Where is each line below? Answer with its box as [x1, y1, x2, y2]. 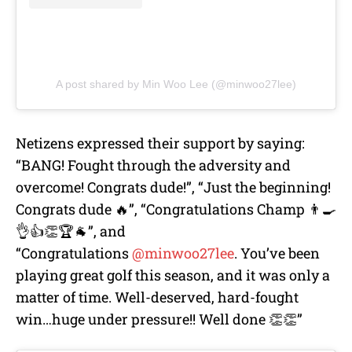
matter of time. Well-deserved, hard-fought [16, 288, 299, 307]
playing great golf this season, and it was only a [16, 266, 330, 285]
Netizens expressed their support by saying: [16, 134, 305, 153]
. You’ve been [234, 244, 320, 263]
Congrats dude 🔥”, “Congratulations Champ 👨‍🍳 [16, 200, 336, 219]
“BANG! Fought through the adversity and [16, 156, 291, 175]
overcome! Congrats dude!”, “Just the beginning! [16, 178, 331, 197]
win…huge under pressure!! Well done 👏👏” [16, 310, 302, 329]
